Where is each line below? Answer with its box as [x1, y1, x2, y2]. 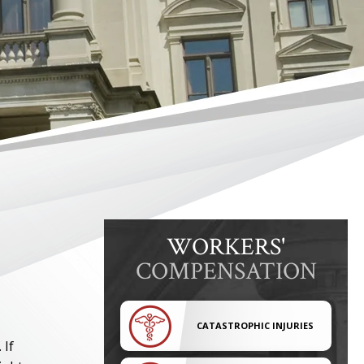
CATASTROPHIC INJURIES [197, 319, 314, 331]
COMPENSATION [135, 256, 317, 288]
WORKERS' [167, 232, 285, 263]
